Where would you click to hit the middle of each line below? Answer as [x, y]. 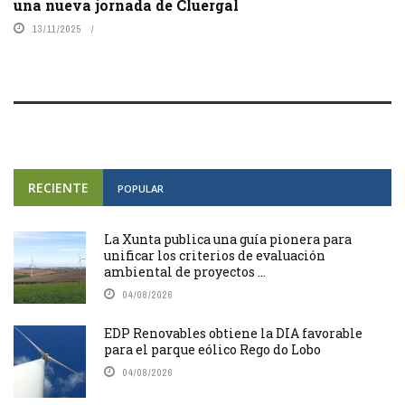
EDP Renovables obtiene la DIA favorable [233, 333]
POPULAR [141, 188]
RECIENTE [58, 187]
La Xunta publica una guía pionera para [228, 239]
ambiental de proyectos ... [185, 271]
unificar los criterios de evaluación [215, 255]
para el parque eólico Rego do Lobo [212, 349]
